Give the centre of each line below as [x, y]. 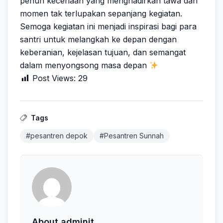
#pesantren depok [57, 136]
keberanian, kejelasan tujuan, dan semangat [103, 52]
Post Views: [54, 78]
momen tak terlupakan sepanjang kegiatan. [101, 13]
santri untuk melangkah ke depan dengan [98, 39]
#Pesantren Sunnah [132, 136]
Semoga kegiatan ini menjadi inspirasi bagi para [108, 26]
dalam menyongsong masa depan [85, 65]
